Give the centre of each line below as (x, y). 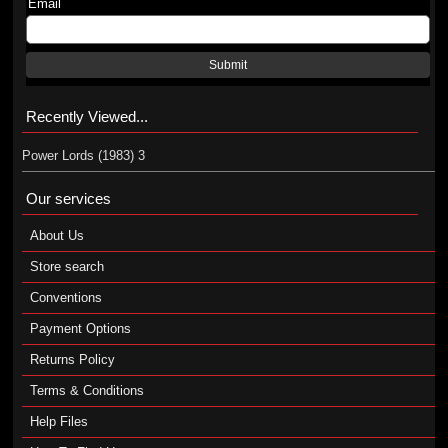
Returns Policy (72, 359)
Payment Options (80, 328)
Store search (66, 266)
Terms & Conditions (86, 390)
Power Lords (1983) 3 (83, 155)
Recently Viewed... (86, 116)
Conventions (65, 297)
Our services (68, 198)
